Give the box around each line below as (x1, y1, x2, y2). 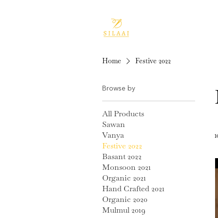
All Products (102, 109, 144, 119)
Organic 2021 (102, 173, 146, 183)
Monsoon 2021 (102, 162, 151, 173)
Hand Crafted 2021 (102, 183, 164, 194)
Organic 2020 (102, 194, 147, 205)
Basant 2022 (102, 151, 142, 162)
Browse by (102, 85, 135, 92)
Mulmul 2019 (102, 205, 145, 216)
